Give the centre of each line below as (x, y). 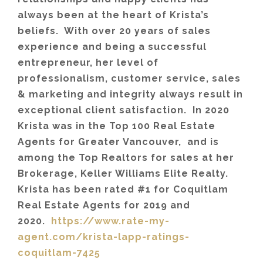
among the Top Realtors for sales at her (126, 157)
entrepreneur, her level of (88, 62)
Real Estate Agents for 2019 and (104, 205)
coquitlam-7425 (59, 252)
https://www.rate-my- (110, 221)
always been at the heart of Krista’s (113, 15)
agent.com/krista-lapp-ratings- (104, 237)
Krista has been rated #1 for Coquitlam (123, 189)
